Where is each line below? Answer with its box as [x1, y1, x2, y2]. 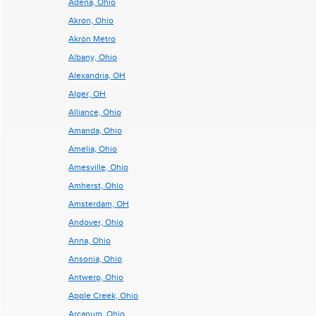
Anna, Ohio [68, 236, 111, 245]
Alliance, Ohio [68, 107, 121, 117]
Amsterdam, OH [68, 199, 129, 209]
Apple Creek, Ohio [68, 291, 138, 300]
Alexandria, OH [68, 71, 126, 80]
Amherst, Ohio [68, 181, 123, 190]
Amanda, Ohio [68, 126, 122, 135]
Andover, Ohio [68, 217, 123, 227]
